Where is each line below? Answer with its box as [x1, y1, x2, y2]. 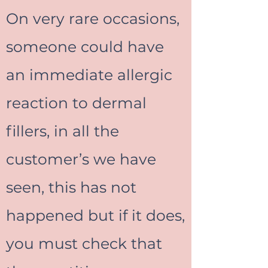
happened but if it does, [6, 206, 185, 224]
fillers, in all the [6, 122, 119, 140]
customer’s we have [6, 150, 156, 168]
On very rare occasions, [6, 10, 179, 28]
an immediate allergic [6, 66, 172, 84]
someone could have [6, 38, 164, 56]
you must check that [6, 234, 162, 252]
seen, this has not [6, 178, 136, 196]
